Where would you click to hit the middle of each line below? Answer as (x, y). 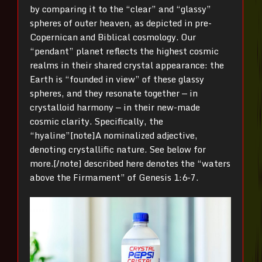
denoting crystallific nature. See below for (118, 149)
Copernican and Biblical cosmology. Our (113, 37)
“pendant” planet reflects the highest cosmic (124, 51)
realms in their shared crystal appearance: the (127, 65)
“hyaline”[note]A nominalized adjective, (114, 135)
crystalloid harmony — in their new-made (115, 107)
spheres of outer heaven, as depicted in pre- (121, 23)
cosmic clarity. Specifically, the (96, 121)
